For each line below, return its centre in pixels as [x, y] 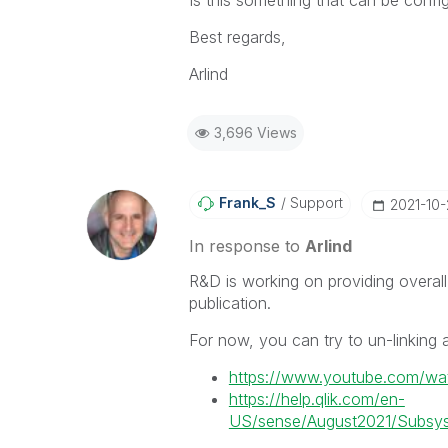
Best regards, [237, 36]
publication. [229, 302]
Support [314, 202]
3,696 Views [255, 132]
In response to [246, 245]
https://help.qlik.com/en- [316, 398]
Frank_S [247, 202]
